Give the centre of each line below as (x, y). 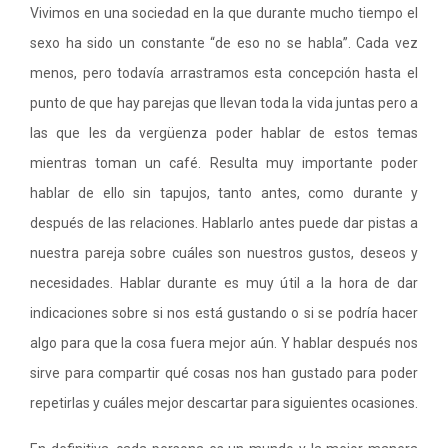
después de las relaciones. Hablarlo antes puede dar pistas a (224, 223)
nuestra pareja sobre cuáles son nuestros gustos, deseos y (224, 253)
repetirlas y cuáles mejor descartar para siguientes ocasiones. (224, 403)
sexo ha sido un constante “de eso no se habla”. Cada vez (224, 43)
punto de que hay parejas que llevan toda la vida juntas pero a (224, 103)
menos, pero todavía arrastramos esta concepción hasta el (224, 73)
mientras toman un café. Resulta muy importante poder (224, 163)
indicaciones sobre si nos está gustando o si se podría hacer (224, 313)
